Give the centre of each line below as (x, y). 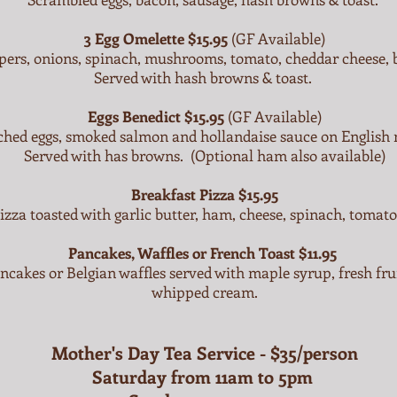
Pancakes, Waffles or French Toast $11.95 (204, 253)
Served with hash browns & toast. (204, 77)
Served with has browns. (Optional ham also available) (204, 155)
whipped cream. (204, 292)
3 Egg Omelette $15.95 (156, 38)
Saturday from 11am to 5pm (204, 376)
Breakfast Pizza (183, 194)
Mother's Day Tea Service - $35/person (204, 352)
